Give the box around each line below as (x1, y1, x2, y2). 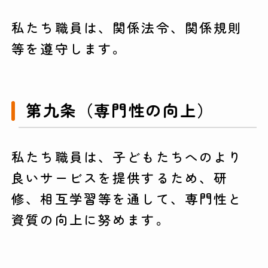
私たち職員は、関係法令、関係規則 (11, 17, 243, 36)
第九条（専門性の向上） (25, 99, 214, 122)
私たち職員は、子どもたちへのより (11, 147, 243, 166)
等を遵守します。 (11, 38, 127, 57)
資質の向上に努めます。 (11, 210, 170, 229)
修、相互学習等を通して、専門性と (11, 189, 243, 208)
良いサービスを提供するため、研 (11, 168, 229, 187)
